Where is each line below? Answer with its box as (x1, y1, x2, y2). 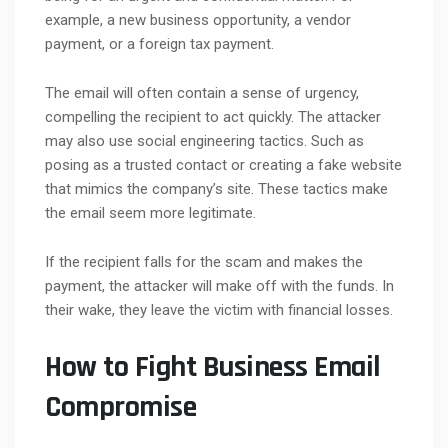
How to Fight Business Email (45, 347, 381, 386)
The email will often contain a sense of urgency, (45, 83, 359, 102)
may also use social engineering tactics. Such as (45, 131, 364, 150)
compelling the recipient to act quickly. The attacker (45, 107, 381, 126)
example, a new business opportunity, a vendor (45, 10, 351, 29)
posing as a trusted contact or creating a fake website (45, 155, 402, 174)
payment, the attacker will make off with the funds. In (45, 276, 394, 295)
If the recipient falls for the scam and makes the (45, 252, 363, 271)
